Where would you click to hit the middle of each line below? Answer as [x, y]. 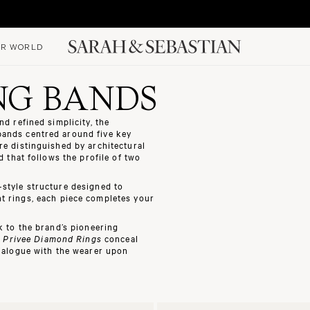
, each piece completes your [93, 197]
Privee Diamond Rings [52, 238]
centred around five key [77, 133]
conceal [120, 238]
